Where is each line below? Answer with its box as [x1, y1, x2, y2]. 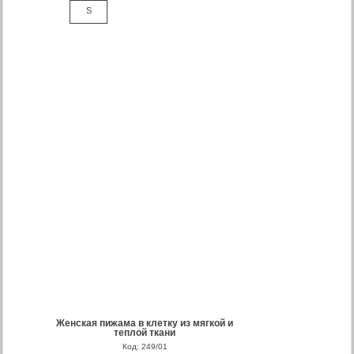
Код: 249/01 [122, 342, 168, 351]
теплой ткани [114, 327, 176, 338]
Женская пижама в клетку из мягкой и [56, 318, 234, 329]
